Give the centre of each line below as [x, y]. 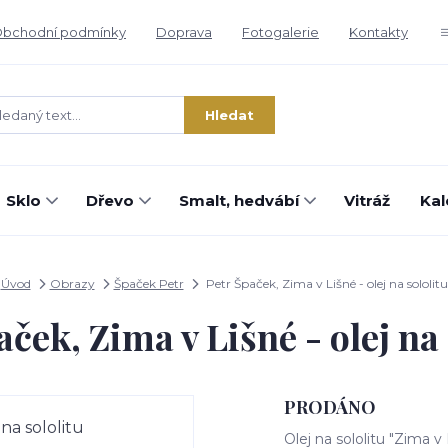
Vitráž [367, 200]
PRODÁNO [330, 407]
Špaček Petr [148, 283]
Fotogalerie [280, 32]
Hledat [229, 114]
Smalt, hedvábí [239, 200]
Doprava [184, 32]
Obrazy [72, 283]
